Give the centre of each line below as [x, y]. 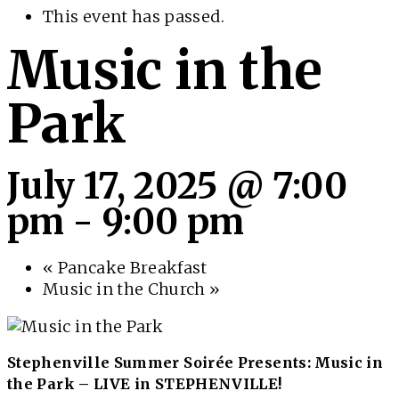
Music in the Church [126, 289]
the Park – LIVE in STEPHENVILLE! [145, 384]
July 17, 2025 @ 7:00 [178, 186]
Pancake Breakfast [130, 268]
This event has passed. [134, 16]
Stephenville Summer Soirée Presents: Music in [195, 362]
